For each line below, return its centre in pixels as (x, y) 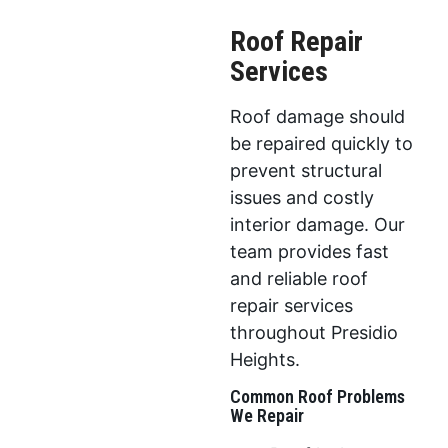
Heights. (264, 359)
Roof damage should (317, 116)
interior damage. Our (317, 224)
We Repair (266, 416)
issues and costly (301, 197)
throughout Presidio (313, 332)
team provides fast (309, 251)
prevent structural (305, 170)
